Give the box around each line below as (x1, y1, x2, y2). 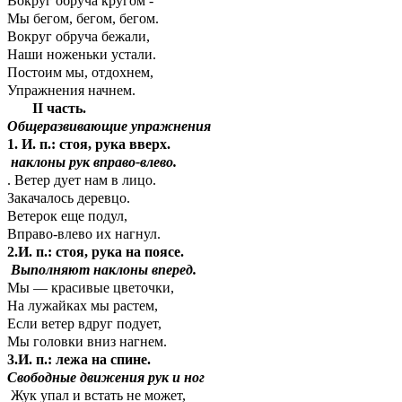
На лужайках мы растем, (7, 298, 158, 314)
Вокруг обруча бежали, (7, 29, 150, 45)
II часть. (7, 100, 86, 117)
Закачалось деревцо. (7, 190, 130, 206)
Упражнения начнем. (7, 83, 135, 99)
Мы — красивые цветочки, (7, 280, 174, 296)
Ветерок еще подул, (7, 208, 127, 224)
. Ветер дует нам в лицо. (7, 172, 156, 188)
